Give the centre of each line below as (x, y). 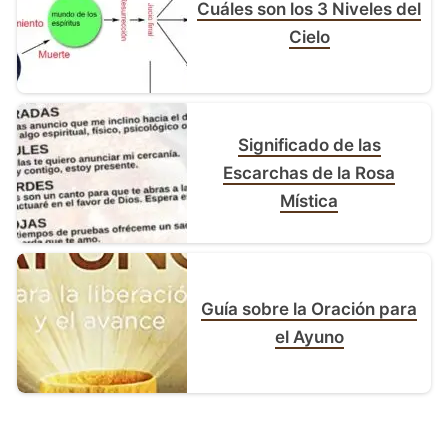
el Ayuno (309, 336)
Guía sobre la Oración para (309, 308)
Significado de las (309, 144)
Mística (309, 200)
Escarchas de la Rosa (309, 172)
